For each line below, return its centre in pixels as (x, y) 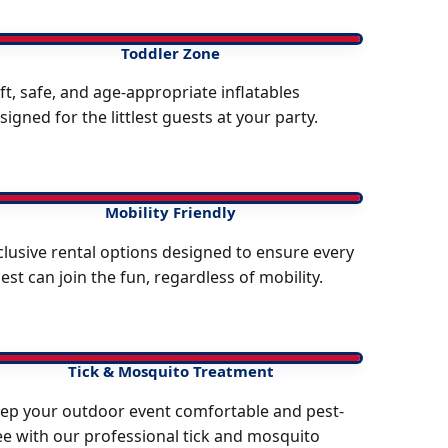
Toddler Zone (171, 52)
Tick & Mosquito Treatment (170, 371)
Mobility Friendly (171, 211)
